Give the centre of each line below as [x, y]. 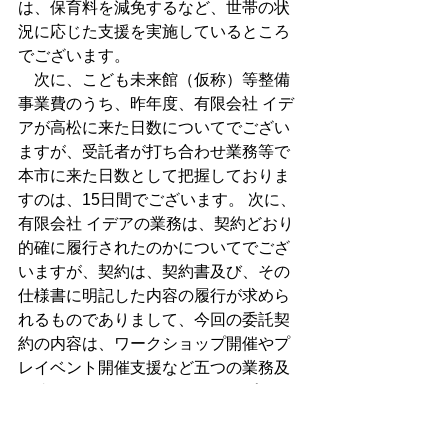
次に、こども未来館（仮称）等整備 [154, 79]
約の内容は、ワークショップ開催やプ [154, 343]
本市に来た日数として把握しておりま [154, 175]
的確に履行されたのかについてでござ [154, 247]
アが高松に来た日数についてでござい [154, 127]
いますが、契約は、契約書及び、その [154, 271]
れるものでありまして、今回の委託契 [154, 319]
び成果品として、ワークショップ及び [154, 391]
